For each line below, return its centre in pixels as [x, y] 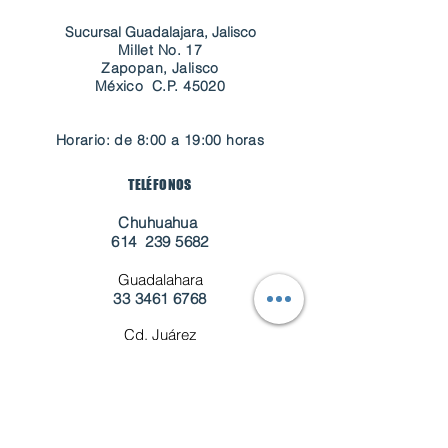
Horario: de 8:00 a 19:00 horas [160, 140]
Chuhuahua [160, 222]
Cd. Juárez [160, 334]
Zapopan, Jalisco [160, 68]
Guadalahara [160, 279]
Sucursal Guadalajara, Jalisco [160, 32]
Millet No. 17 [160, 50]
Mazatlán [160, 391]
